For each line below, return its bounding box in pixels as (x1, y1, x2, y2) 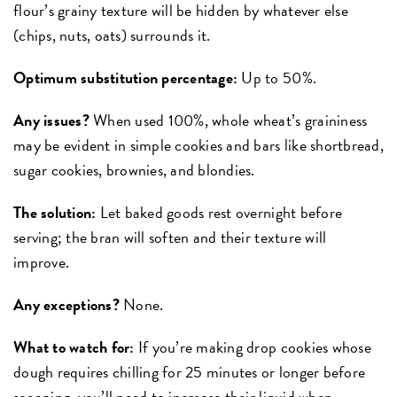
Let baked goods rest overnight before (96, 199, 343, 224)
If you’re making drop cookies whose (137, 334, 371, 359)
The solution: (13, 199, 97, 224)
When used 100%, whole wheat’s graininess (93, 107, 368, 132)
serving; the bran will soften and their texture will (13, 224, 327, 249)
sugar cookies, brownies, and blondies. (13, 157, 255, 182)
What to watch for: (13, 334, 138, 359)
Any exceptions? (13, 292, 124, 316)
